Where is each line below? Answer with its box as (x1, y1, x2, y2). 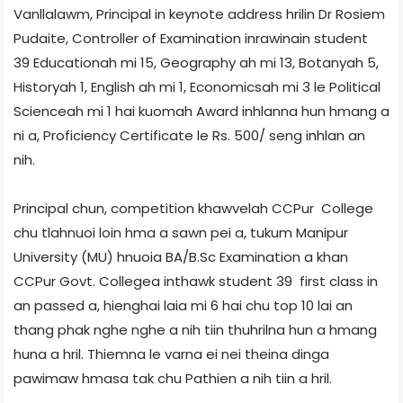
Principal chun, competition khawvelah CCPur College (13, 198, 373, 218)
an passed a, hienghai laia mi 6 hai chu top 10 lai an (13, 295, 353, 315)
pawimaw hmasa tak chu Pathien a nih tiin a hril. (13, 368, 332, 388)
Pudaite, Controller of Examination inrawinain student (13, 28, 368, 48)
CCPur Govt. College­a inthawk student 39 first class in (13, 271, 378, 291)
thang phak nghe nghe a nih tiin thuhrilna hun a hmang (13, 319, 377, 339)
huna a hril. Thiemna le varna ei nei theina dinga (13, 344, 329, 363)
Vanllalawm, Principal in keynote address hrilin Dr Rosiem (13, 4, 385, 23)
